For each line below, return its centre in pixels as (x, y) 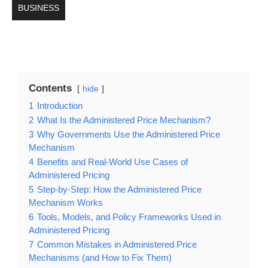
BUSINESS (39, 8)
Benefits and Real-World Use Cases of (112, 162)
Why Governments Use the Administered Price (129, 135)
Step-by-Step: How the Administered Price (119, 190)
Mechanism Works (66, 203)
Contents (50, 89)
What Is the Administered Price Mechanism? (124, 120)
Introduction (60, 106)
